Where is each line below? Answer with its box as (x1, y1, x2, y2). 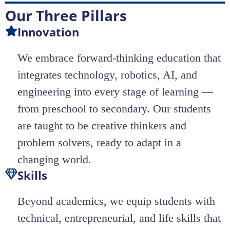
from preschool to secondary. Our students (17, 102, 211, 115)
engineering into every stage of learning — (17, 85, 213, 98)
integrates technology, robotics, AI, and (17, 68, 197, 81)
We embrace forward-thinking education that (17, 51, 221, 64)
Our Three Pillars (5, 5, 127, 25)
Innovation (17, 24, 79, 40)
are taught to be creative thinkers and (17, 119, 186, 132)
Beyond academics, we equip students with (17, 194, 215, 207)
